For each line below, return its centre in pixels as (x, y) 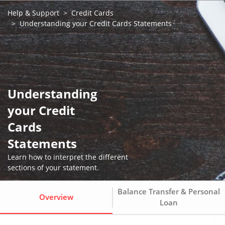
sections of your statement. (53, 167)
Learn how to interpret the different (68, 157)
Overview (56, 197)
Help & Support (33, 13)
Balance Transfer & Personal (169, 191)
